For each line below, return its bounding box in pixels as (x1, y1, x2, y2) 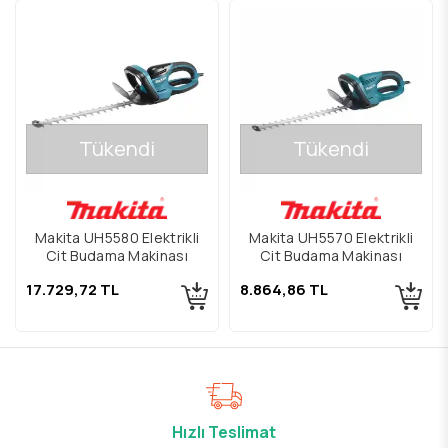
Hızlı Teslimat (172, 421, 276, 444)
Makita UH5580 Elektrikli (34, 228, 200, 248)
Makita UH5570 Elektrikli (248, 228, 414, 248)
